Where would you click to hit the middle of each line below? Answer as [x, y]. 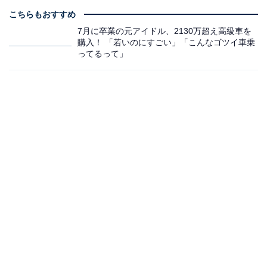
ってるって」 [103, 54]
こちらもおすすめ [42, 15]
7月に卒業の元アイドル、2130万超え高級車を [164, 31]
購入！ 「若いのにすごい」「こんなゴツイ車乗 [166, 43]
